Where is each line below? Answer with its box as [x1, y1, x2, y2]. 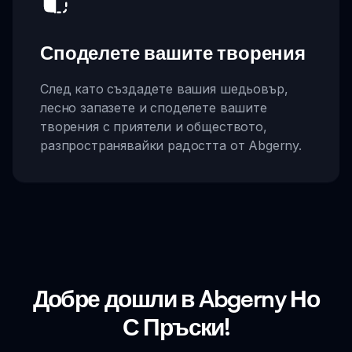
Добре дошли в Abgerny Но [32, 283, 320, 313]
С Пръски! [122, 311, 230, 341]
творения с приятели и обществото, [40, 118, 267, 134]
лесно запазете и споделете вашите [40, 99, 267, 115]
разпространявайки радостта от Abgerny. [40, 137, 302, 153]
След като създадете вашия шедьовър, [40, 80, 288, 97]
